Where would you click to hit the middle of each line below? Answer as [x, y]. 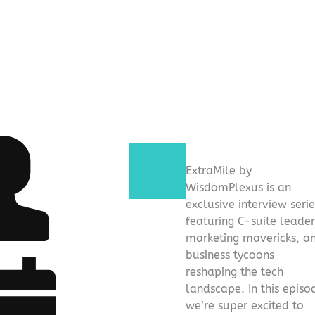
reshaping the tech [234, 271]
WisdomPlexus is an [238, 187]
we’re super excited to [245, 305]
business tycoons [230, 255]
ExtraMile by [219, 170]
